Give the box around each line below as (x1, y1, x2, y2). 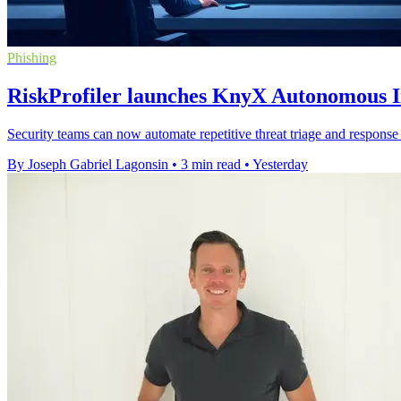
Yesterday (252, 156, 308, 172)
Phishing (7, 50, 56, 65)
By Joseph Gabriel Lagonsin (7, 156, 168, 172)
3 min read (181, 156, 241, 172)
